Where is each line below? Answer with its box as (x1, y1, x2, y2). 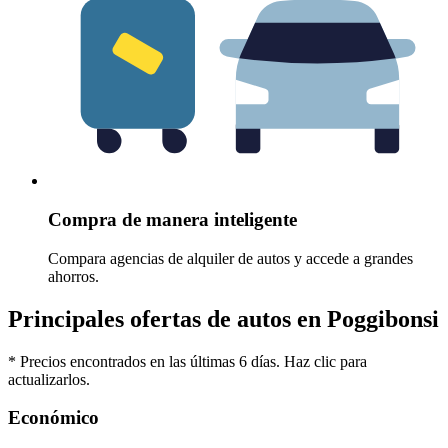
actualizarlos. (8, 370, 90, 388)
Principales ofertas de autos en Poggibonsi (8, 305, 439, 332)
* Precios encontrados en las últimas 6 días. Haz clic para (8, 352, 367, 370)
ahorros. (48, 267, 99, 285)
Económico (8, 407, 99, 429)
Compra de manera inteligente (48, 209, 297, 231)
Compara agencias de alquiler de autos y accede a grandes (48, 249, 413, 267)
